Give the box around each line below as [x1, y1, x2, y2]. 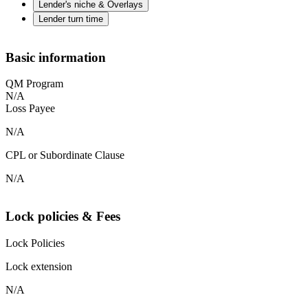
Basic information [5, 49, 106, 65]
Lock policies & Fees [5, 209, 120, 224]
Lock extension [5, 260, 72, 272]
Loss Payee [5, 102, 55, 115]
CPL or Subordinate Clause [5, 149, 124, 162]
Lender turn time [38, 13, 103, 24]
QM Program [5, 78, 63, 90]
